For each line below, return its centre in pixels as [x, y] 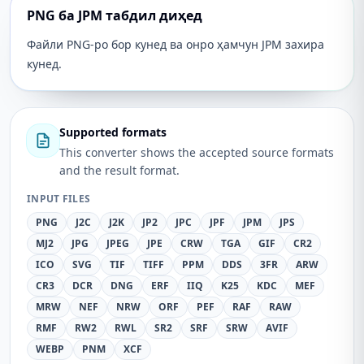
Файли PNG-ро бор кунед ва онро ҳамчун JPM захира [175, 44]
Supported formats [113, 132]
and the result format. [119, 170]
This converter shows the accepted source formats [197, 152]
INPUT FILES [59, 199]
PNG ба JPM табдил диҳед [115, 15]
